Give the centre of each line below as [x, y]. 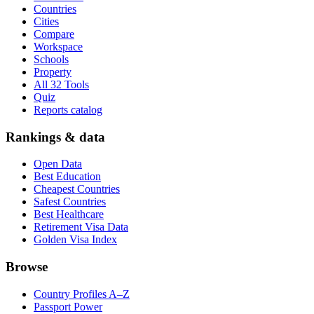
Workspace [58, 47]
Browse [27, 267]
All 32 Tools [61, 84]
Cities [46, 21]
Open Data [58, 164]
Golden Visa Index [75, 240]
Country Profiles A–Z [82, 294]
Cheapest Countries [77, 189]
